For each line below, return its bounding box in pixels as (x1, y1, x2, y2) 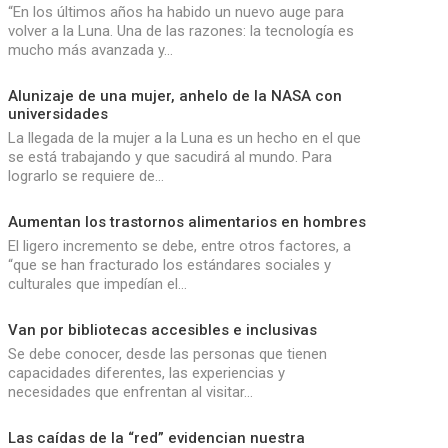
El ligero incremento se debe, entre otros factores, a (7, 236, 351, 255)
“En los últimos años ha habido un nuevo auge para (7, 2, 344, 21)
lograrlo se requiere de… (7, 166, 164, 185)
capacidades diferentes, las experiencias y (7, 363, 285, 382)
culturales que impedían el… (7, 274, 187, 293)
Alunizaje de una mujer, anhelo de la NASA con (7, 86, 342, 105)
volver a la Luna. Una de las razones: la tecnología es (7, 21, 354, 40)
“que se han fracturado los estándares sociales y (7, 255, 331, 274)
